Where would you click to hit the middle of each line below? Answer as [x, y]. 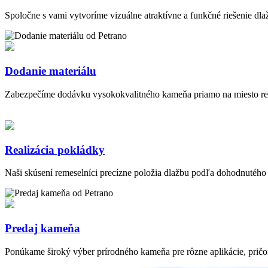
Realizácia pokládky [55, 150]
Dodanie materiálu [51, 71]
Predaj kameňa [42, 229]
